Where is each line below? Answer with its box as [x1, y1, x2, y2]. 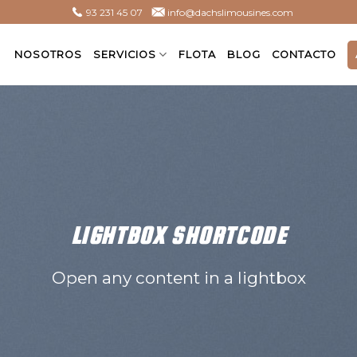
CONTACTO [272, 48, 337, 61]
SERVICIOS [92, 48, 156, 61]
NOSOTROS [14, 48, 82, 61]
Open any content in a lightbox [51, 267, 306, 288]
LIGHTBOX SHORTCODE [70, 221, 287, 249]
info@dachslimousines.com [165, 6, 293, 18]
